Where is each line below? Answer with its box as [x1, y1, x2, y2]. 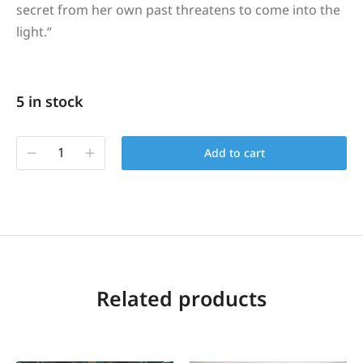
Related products [96, 284, 267, 312]
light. [16, 22, 47, 41]
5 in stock [16, 91, 83, 111]
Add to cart [203, 144, 265, 160]
